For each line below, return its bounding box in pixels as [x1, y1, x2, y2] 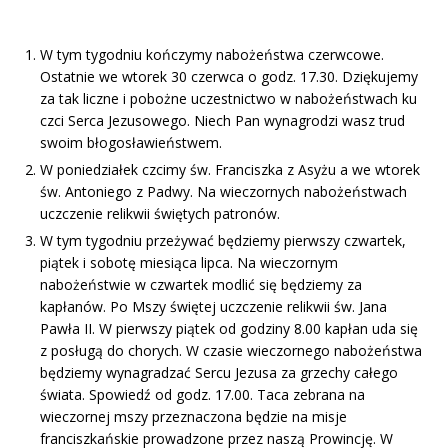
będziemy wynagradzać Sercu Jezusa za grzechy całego [40, 362, 398, 382]
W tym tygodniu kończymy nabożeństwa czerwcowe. [40, 44, 384, 64]
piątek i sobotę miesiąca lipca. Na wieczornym [40, 252, 338, 272]
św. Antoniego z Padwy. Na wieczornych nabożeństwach [40, 181, 407, 201]
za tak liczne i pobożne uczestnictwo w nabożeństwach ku [40, 88, 417, 108]
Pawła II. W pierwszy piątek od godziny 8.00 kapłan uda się [40, 318, 418, 338]
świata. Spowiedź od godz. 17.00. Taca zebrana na [40, 384, 365, 404]
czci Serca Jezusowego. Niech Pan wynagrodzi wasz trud [40, 110, 405, 130]
